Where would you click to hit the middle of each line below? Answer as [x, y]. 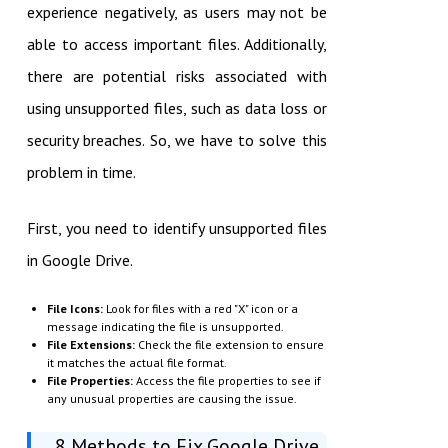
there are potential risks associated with [176, 76]
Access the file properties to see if [226, 381]
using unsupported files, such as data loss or [176, 108]
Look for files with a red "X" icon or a [200, 309]
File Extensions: [90, 345]
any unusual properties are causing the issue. [171, 399]
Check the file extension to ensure [229, 345]
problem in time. [81, 172]
